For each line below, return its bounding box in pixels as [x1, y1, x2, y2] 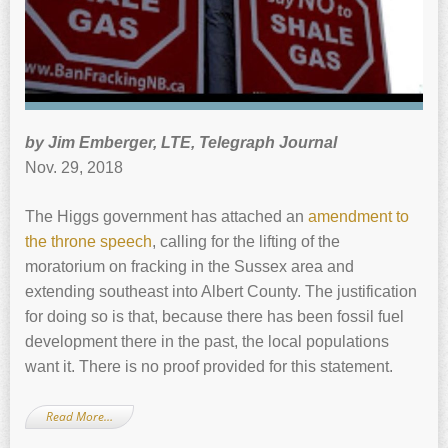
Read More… [46, 408, 113, 425]
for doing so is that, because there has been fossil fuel [25, 308, 404, 326]
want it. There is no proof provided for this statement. [25, 358, 393, 376]
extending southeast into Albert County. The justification [25, 283, 417, 301]
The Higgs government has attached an [25, 208, 308, 226]
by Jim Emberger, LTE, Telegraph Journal [25, 134, 337, 152]
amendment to [308, 208, 409, 226]
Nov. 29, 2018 [25, 159, 123, 177]
